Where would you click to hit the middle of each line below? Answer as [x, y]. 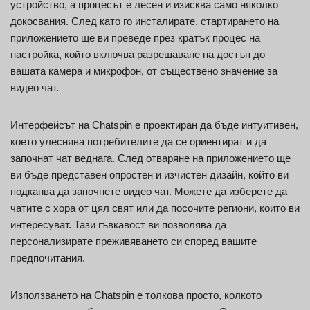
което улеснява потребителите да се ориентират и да [138, 142]
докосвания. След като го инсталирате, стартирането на [145, 21]
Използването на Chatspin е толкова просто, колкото [136, 295]
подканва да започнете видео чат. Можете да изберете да [149, 192]
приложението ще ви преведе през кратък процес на [135, 38]
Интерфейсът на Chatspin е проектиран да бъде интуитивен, [154, 125]
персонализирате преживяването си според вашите [134, 241]
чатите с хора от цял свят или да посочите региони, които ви [155, 208]
